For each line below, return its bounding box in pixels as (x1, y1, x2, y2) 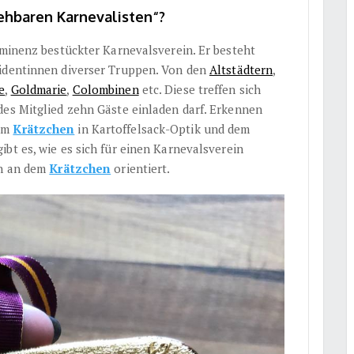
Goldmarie (10, 81, 67, 97)
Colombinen (72, 81, 139, 97)
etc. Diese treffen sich (138, 81, 262, 97)
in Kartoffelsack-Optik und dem (74, 120, 250, 137)
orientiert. (111, 160, 171, 176)
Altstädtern (209, 61, 273, 77)
